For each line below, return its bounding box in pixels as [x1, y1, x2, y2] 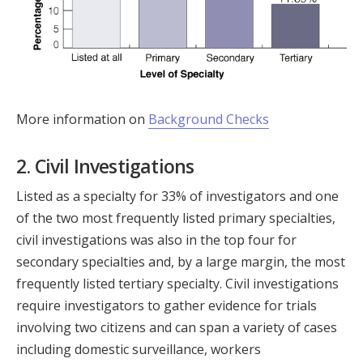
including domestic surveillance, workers [16, 340, 261, 358]
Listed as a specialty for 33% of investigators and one [16, 186, 339, 205]
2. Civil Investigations [16, 152, 194, 179]
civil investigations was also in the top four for [16, 230, 297, 249]
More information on [16, 109, 148, 128]
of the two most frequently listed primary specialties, [16, 208, 335, 227]
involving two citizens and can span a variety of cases [16, 318, 337, 336]
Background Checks [148, 109, 269, 128]
